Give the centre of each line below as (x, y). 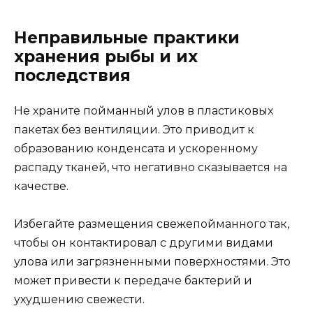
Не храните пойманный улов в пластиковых (144, 110)
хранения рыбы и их (106, 56)
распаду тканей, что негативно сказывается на (151, 167)
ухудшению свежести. (79, 299)
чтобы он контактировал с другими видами (144, 242)
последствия (72, 75)
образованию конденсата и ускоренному (136, 148)
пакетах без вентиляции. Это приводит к (134, 129)
